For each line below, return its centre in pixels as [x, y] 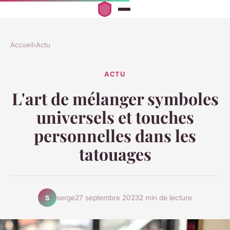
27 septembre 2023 [107, 197]
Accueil [22, 45]
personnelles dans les [115, 136]
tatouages [115, 154]
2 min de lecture [166, 197]
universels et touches [115, 117]
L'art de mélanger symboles [115, 99]
